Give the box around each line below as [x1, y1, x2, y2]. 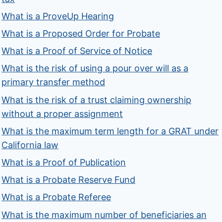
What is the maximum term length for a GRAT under [1, 125, 219, 136]
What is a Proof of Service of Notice [1, 46, 153, 56]
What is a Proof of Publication [1, 157, 126, 167]
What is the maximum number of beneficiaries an [1, 209, 207, 220]
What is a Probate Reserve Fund [1, 174, 136, 185]
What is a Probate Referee [1, 192, 111, 203]
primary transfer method [1, 77, 106, 88]
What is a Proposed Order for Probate [1, 28, 161, 39]
